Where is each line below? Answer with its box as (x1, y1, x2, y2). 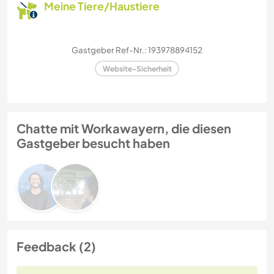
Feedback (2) (17, 239, 96, 254)
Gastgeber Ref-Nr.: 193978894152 (72, 45, 202, 56)
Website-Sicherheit (102, 64, 172, 73)
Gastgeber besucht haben (17, 135, 170, 151)
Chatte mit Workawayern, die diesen (17, 120, 231, 136)
